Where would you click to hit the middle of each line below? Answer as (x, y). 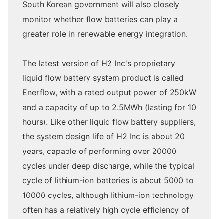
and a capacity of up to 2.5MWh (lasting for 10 (109, 107)
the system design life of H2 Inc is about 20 (104, 136)
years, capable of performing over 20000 (99, 151)
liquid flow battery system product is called (103, 77)
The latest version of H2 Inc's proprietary (99, 63)
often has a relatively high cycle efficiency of (106, 209)
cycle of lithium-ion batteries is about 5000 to (108, 180)
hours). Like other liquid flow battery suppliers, (109, 121)
